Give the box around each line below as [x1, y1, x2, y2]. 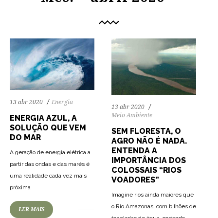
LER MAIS [18, 206, 44, 213]
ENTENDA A [111, 145, 157, 155]
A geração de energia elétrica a [10, 148, 91, 156]
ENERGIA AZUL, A [10, 113, 77, 123]
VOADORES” [111, 175, 159, 184]
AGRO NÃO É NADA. [111, 136, 187, 145]
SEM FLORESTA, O [111, 126, 181, 136]
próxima [10, 183, 31, 191]
